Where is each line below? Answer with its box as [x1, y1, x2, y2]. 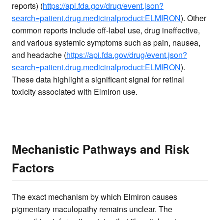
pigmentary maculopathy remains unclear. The [12, 203, 172, 215]
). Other [181, 12, 206, 24]
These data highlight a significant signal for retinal [12, 74, 184, 85]
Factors [12, 159, 54, 176]
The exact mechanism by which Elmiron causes [12, 191, 177, 202]
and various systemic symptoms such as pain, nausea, [12, 37, 200, 49]
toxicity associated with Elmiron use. [12, 86, 137, 98]
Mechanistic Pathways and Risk [12, 140, 189, 157]
